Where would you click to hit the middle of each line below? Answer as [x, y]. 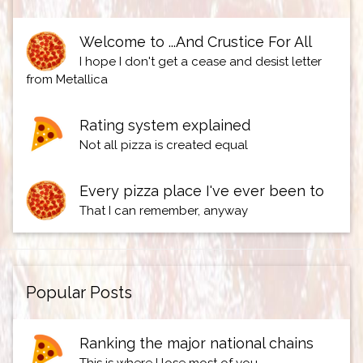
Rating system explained [164, 126]
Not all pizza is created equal [163, 145]
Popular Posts [79, 293]
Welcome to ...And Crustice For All [195, 42]
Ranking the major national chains [196, 344]
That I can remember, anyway [163, 211]
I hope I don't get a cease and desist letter [200, 62]
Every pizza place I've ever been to [201, 191]
